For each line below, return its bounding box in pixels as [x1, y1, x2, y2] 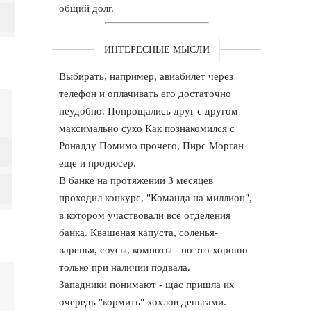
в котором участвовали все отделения [59, 209, 231, 221]
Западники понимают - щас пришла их [59, 278, 235, 290]
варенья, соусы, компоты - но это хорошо [59, 244, 249, 255]
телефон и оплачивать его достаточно [59, 87, 232, 99]
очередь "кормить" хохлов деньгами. [59, 296, 227, 308]
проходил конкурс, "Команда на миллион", [59, 192, 253, 203]
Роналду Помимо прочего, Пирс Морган [59, 140, 244, 151]
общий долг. [59, 2, 115, 14]
